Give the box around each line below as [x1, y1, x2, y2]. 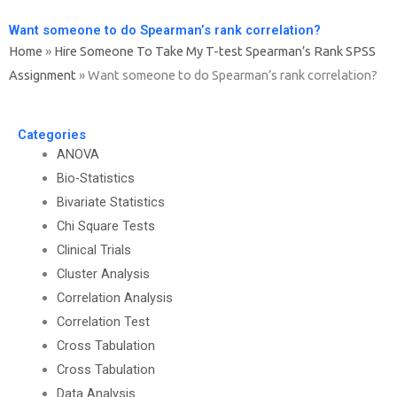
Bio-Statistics [56, 169, 135, 186]
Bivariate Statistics [56, 193, 165, 210]
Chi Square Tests [56, 217, 155, 234]
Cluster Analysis [56, 265, 150, 282]
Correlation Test [56, 313, 150, 330]
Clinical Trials [56, 241, 131, 258]
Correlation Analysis [56, 289, 173, 306]
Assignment [9, 67, 76, 82]
